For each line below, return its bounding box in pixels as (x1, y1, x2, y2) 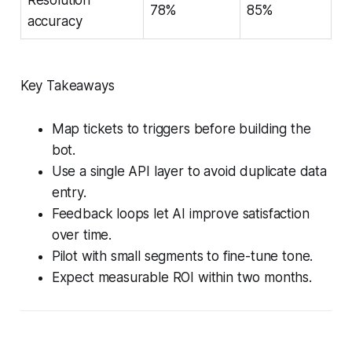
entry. (51, 184, 86, 200)
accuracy (27, 13, 82, 29)
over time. (51, 226, 112, 243)
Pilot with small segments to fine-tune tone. (51, 247, 313, 264)
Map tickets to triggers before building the (51, 120, 311, 137)
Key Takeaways (20, 77, 115, 93)
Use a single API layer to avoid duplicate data (51, 163, 327, 179)
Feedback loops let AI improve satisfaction (51, 205, 310, 222)
